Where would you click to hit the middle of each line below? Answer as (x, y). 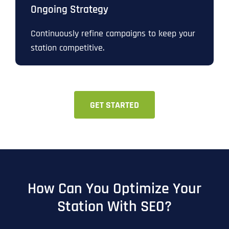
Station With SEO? (114, 207)
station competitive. (67, 48)
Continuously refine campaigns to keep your (113, 34)
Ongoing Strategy (70, 10)
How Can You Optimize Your (114, 189)
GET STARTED (114, 105)
